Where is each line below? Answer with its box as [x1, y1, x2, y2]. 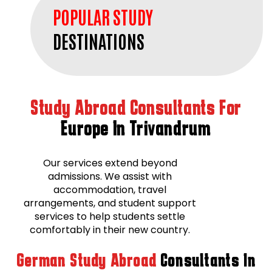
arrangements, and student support [24, 195, 197, 210]
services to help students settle [35, 209, 186, 223]
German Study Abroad [16, 250, 160, 270]
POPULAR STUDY [53, 5, 153, 28]
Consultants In [160, 250, 256, 270]
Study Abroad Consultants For [30, 96, 242, 118]
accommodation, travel [53, 182, 167, 197]
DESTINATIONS [53, 29, 144, 52]
